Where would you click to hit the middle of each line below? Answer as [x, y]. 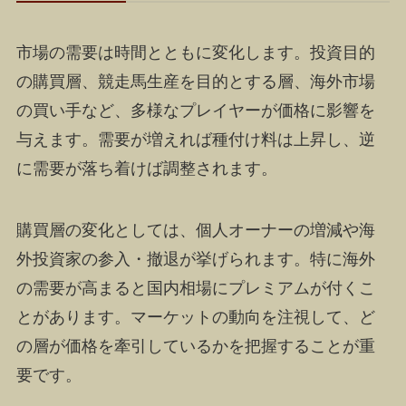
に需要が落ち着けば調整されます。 [146, 169]
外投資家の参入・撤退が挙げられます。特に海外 [195, 259]
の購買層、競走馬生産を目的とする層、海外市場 [195, 82]
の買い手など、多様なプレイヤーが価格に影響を [195, 111]
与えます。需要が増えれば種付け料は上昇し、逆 [195, 140]
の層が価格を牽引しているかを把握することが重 [195, 346]
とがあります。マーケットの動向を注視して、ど [195, 317]
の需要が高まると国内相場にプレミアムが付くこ [195, 288]
